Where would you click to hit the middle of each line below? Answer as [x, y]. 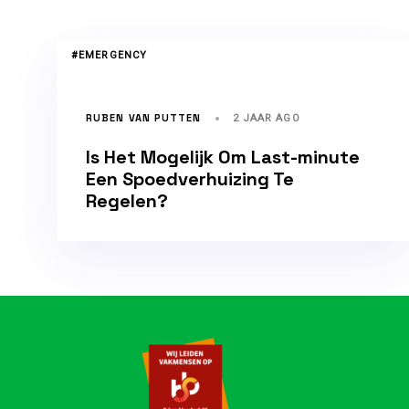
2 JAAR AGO [266, 118]
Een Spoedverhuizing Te [190, 178]
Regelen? [127, 200]
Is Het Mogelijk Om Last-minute [223, 157]
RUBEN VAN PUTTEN [144, 118]
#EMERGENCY [109, 55]
